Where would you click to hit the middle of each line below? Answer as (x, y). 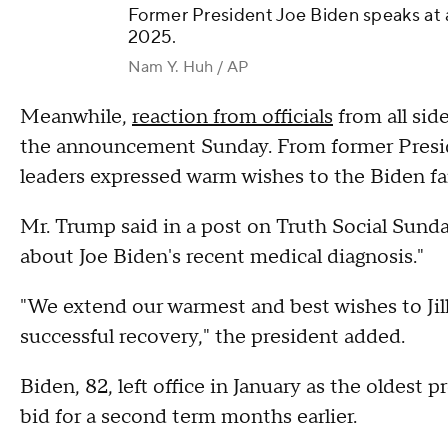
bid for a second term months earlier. (191, 417)
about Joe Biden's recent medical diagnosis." (222, 257)
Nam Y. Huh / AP (188, 67)
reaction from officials (232, 117)
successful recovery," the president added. (215, 337)
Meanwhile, (76, 117)
